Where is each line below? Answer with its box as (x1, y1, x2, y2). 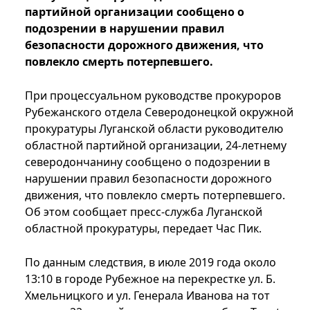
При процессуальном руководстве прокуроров (25, 88, 281, 104)
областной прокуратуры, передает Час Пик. (25, 221, 262, 237)
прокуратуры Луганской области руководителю (25, 121, 283, 137)
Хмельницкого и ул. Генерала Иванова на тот (25, 288, 270, 304)
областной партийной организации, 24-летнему (25, 138, 286, 154)
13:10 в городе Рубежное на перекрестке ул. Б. (25, 271, 275, 287)
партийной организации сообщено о (25, 4, 244, 20)
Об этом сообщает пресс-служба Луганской (25, 204, 262, 220)
